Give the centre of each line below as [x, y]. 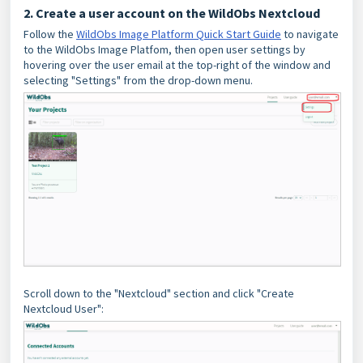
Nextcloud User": [64, 308]
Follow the [50, 34]
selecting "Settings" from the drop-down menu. [139, 80]
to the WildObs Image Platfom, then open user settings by [164, 49]
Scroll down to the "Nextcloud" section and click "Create [159, 293]
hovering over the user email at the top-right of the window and [177, 65]
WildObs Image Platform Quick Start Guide [179, 34]
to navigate [310, 34]
